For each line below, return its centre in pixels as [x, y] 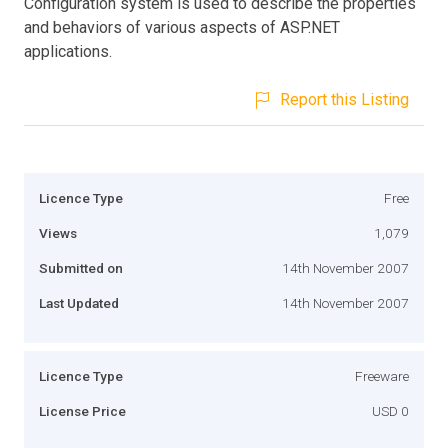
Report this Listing [344, 99]
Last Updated [79, 302]
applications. [68, 51]
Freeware [382, 375]
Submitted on [81, 267]
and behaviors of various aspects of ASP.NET [182, 27]
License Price [82, 410]
